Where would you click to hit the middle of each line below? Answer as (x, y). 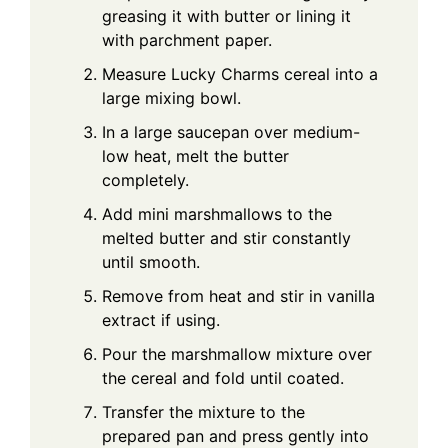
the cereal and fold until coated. (223, 378)
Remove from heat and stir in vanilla (238, 296)
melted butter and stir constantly (226, 238)
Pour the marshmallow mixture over (237, 354)
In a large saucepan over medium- (231, 132)
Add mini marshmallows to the (217, 214)
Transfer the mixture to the (203, 412)
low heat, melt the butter (195, 156)
